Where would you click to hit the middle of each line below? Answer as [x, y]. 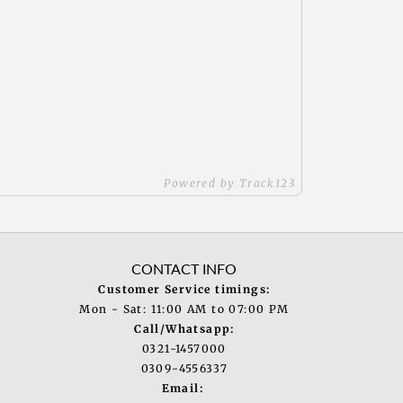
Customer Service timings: [184, 290]
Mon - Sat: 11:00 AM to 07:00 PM [184, 309]
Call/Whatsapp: [184, 329]
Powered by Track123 [229, 184]
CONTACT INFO [184, 269]
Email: [182, 389]
